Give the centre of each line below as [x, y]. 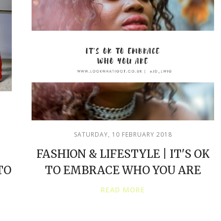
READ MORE [123, 190]
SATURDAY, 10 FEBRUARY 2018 [123, 134]
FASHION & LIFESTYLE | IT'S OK [123, 154]
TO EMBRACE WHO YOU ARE [123, 170]
